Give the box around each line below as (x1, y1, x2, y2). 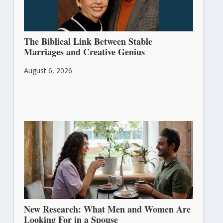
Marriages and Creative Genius (23, 45, 145, 59)
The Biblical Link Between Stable (23, 35, 152, 48)
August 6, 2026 (23, 66, 72, 76)
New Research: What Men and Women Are (23, 202, 191, 216)
